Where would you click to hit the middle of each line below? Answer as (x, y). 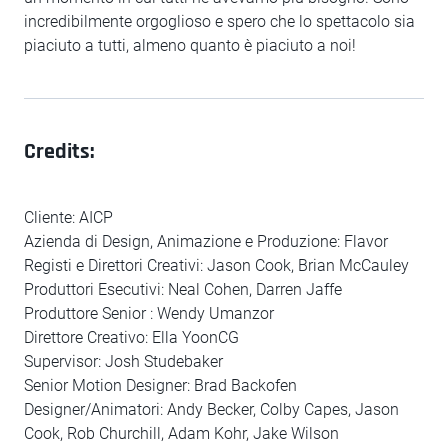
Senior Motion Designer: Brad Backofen (160, 385)
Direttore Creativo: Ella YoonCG (131, 337)
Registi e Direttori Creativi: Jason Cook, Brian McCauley (216, 265)
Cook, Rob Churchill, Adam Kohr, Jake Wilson (181, 433)
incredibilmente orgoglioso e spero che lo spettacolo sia (219, 21)
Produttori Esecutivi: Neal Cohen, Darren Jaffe (183, 289)
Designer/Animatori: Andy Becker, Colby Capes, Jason (211, 409)
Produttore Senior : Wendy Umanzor (149, 313)
